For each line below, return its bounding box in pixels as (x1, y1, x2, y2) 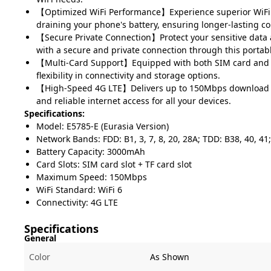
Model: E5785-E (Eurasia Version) (36, 120, 169, 132)
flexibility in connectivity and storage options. (36, 70, 220, 81)
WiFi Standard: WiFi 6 (36, 184, 122, 195)
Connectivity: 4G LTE (36, 197, 118, 208)
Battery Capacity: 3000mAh (36, 146, 145, 157)
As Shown (150, 251, 189, 263)
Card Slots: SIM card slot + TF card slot (36, 158, 192, 170)
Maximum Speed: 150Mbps (36, 171, 147, 183)
